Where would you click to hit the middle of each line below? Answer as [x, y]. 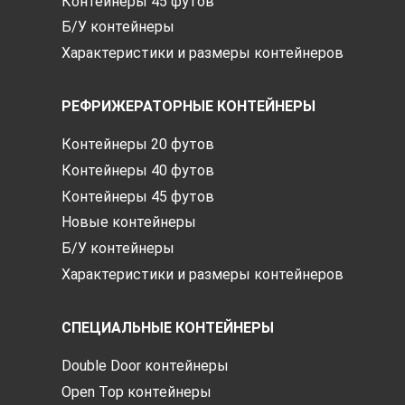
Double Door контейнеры [145, 365]
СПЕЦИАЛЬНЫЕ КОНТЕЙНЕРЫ [168, 327]
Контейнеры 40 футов [138, 170]
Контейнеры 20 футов [138, 145]
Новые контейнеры [129, 222]
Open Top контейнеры [137, 391]
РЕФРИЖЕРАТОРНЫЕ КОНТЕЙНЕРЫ [188, 107]
